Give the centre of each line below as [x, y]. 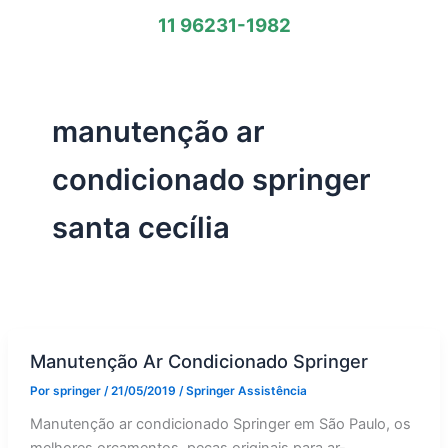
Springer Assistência [246, 391]
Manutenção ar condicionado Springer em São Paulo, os [220, 424]
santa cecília [140, 227]
